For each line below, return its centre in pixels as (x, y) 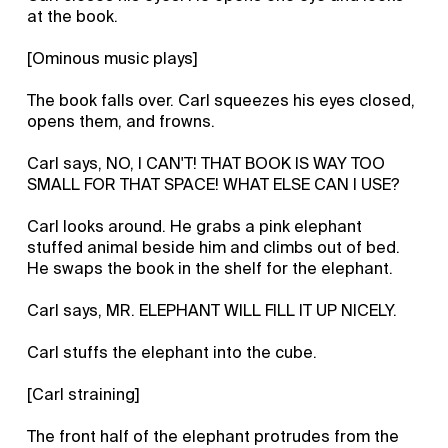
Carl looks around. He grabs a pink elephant (195, 226)
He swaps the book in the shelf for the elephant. (210, 268)
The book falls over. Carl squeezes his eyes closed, (221, 100)
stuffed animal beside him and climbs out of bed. (214, 247)
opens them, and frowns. (121, 121)
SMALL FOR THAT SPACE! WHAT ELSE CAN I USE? (214, 184)
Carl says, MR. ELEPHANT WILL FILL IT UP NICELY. (212, 310)
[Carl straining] (84, 394)
